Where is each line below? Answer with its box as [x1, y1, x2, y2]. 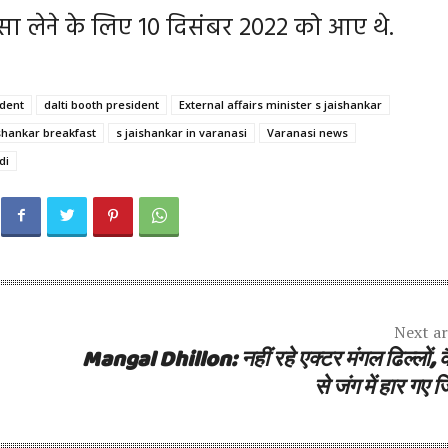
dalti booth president [44, 96, 159, 112]
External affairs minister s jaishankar [179, 96, 382, 112]
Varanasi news [267, 124, 348, 140]
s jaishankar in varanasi [116, 124, 247, 140]
